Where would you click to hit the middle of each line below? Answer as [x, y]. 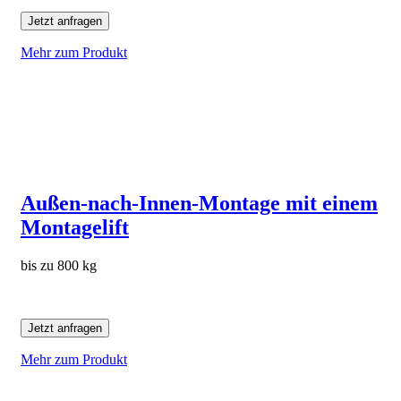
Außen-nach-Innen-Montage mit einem [199, 204]
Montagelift [75, 228]
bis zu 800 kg [59, 266]
